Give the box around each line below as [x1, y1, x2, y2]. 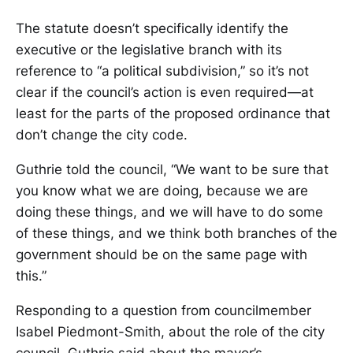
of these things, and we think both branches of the [16, 225, 337, 241]
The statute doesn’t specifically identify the [16, 20, 288, 36]
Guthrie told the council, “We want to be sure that [16, 162, 329, 177]
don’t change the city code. [16, 127, 188, 143]
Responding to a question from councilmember [16, 303, 311, 318]
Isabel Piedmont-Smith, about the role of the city [16, 324, 325, 340]
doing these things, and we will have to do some [16, 204, 323, 220]
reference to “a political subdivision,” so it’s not [16, 63, 309, 79]
